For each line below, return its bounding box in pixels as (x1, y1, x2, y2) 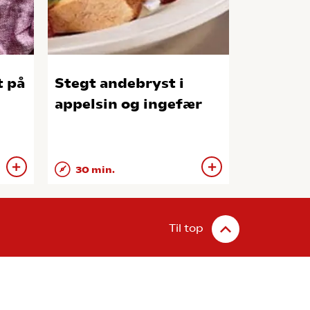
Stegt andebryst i (54, 75, 184, 91)
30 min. (73, 164, 115, 176)
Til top (169, 221, 203, 235)
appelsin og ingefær (54, 96, 202, 112)
